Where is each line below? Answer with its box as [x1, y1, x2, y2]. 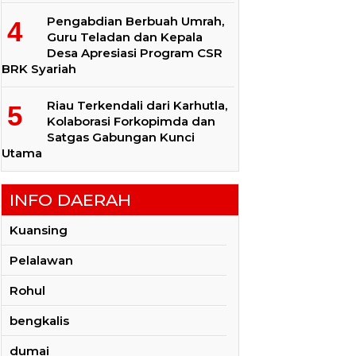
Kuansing [10, 222, 68, 238]
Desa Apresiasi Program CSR [47, 45, 222, 61]
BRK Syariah [2, 61, 76, 77]
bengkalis [10, 312, 69, 328]
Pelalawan [10, 252, 73, 268]
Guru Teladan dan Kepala [47, 29, 203, 45]
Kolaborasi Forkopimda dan [47, 114, 215, 130]
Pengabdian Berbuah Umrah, [47, 14, 224, 29]
